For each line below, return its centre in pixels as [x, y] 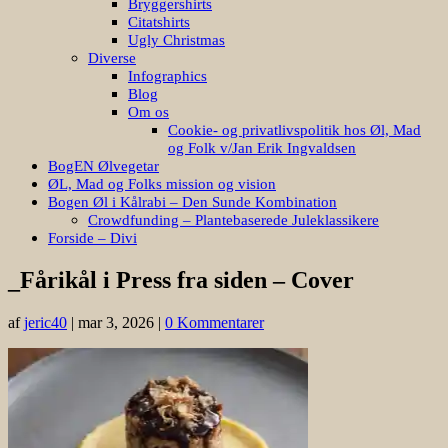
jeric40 [45, 322]
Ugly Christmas [176, 39]
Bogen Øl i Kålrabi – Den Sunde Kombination [192, 201]
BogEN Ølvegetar [103, 165]
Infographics [167, 75]
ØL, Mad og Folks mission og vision [162, 183]
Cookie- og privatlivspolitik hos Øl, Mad [294, 129]
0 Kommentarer [214, 322]
